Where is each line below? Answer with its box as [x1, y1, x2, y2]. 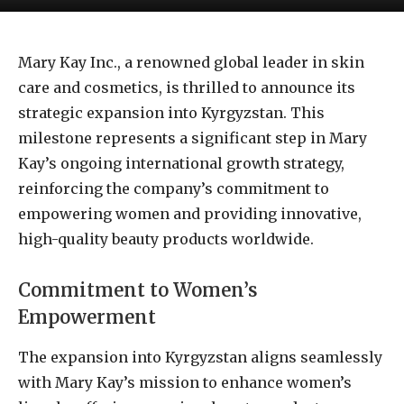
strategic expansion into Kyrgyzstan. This [18, 104, 325, 122]
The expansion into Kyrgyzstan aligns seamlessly [18, 348, 382, 367]
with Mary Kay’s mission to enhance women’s [18, 373, 352, 392]
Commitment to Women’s [18, 278, 258, 302]
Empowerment [18, 305, 156, 329]
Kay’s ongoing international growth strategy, [18, 154, 344, 172]
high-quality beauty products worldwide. [18, 230, 314, 248]
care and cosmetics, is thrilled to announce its [18, 78, 355, 96]
